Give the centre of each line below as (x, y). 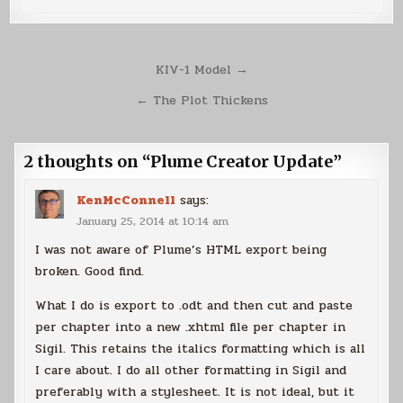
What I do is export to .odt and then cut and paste (194, 305)
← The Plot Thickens (201, 100)
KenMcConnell (126, 201)
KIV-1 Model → (201, 70)
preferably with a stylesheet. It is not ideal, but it (195, 391)
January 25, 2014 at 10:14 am (153, 222)
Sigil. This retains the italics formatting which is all (201, 348)
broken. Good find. (90, 271)
